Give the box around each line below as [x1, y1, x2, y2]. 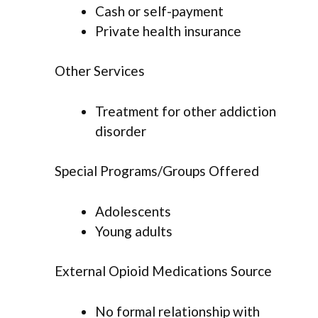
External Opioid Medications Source [55, 263, 272, 280]
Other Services [55, 62, 145, 79]
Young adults [95, 222, 172, 239]
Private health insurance [95, 22, 241, 39]
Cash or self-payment [95, 2, 224, 19]
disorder [95, 122, 146, 139]
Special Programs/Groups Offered [55, 163, 259, 180]
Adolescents [95, 202, 171, 219]
